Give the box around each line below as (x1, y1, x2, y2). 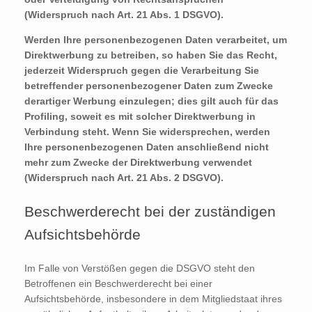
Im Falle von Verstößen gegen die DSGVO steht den (24, 263, 255, 274)
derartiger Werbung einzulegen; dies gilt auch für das (24, 95, 279, 107)
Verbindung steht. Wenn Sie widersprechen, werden (24, 126, 270, 138)
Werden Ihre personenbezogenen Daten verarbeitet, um (24, 34, 287, 46)
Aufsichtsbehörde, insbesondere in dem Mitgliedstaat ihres (24, 293, 282, 305)
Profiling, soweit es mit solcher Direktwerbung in (24, 111, 256, 123)
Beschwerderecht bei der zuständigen (24, 203, 276, 220)
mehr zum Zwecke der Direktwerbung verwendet (24, 157, 252, 169)
